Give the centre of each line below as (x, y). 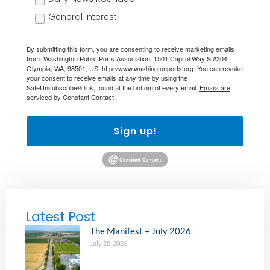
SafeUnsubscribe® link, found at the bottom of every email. (113, 88)
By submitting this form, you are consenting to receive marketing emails (130, 49)
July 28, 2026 (108, 243)
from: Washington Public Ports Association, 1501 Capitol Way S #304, (128, 59)
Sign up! (135, 131)
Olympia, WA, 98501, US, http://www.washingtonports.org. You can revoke (135, 68)
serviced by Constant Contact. (71, 97)
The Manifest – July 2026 (140, 231)
